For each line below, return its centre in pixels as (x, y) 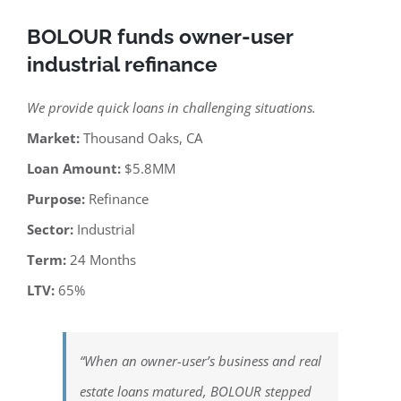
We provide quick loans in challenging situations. (171, 108)
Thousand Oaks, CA (143, 138)
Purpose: (58, 199)
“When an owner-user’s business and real (200, 361)
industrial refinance (122, 65)
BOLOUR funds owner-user (160, 37)
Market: (55, 138)
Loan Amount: (76, 169)
